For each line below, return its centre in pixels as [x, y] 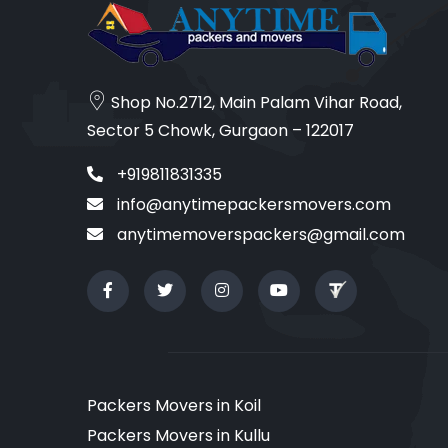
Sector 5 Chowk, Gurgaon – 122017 [220, 130]
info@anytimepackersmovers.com [252, 204]
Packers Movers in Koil [174, 405]
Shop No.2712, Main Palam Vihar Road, [254, 102]
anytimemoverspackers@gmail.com [259, 234]
